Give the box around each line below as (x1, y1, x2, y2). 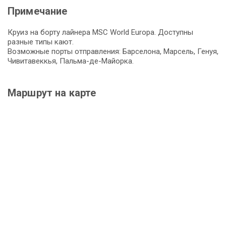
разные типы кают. (8, 37, 74, 46)
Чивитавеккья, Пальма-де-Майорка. (8, 56, 134, 66)
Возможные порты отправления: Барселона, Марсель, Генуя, (8, 46, 218, 56)
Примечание (8, 5, 68, 17)
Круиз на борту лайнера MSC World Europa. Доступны (8, 27, 193, 37)
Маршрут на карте (8, 86, 96, 99)
